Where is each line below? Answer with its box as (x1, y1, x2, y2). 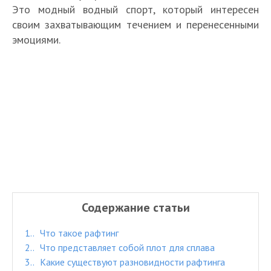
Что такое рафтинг (38, 227, 119, 240)
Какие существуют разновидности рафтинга (38, 256, 225, 269)
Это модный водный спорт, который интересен (12, 2, 259, 17)
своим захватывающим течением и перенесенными (12, 18, 259, 32)
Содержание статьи (81, 200, 190, 216)
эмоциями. (12, 33, 60, 47)
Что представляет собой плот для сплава (38, 241, 215, 254)
